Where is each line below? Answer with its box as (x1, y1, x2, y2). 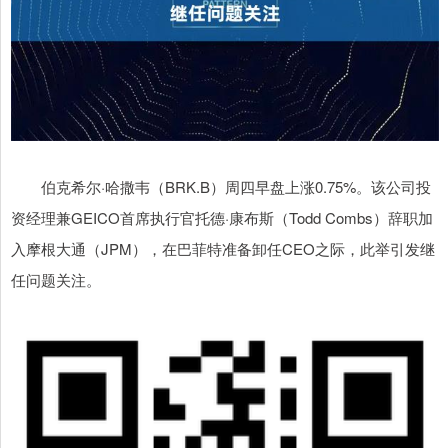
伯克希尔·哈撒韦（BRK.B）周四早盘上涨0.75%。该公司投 (11, 176, 431, 198)
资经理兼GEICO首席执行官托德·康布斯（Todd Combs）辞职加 (11, 207, 433, 229)
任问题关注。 (11, 269, 101, 291)
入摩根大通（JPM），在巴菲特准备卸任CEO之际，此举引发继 (11, 238, 435, 260)
